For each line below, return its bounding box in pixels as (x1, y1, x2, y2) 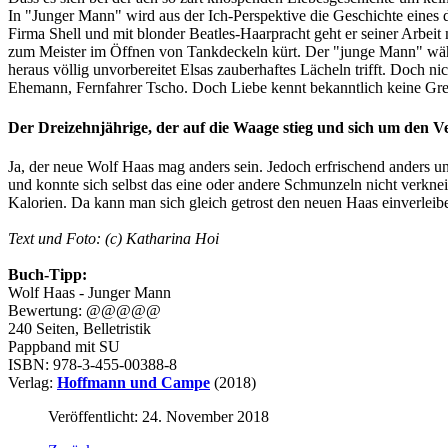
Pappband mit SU (8, 337, 120, 355)
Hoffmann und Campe (57, 373, 210, 391)
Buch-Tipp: (8, 265, 87, 283)
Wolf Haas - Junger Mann (8, 283, 171, 301)
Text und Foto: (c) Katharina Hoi (8, 229, 219, 247)
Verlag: (8, 373, 57, 391)
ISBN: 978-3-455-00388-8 (8, 355, 177, 373)
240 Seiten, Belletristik (8, 319, 151, 337)
